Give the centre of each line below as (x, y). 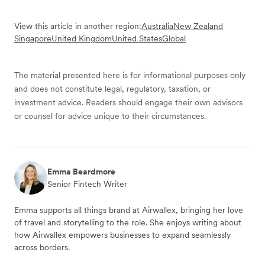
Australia (157, 26)
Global (174, 39)
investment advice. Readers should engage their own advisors (128, 103)
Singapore (33, 39)
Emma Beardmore (81, 172)
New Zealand (198, 26)
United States (137, 39)
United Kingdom (82, 39)
